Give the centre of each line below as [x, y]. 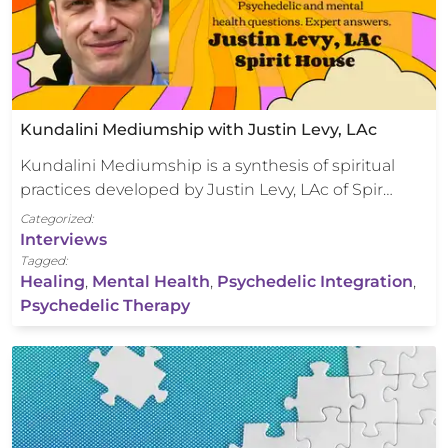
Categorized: [56, 219]
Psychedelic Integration [315, 282]
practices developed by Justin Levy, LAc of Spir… [206, 190]
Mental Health [151, 282]
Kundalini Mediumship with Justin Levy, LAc [198, 130]
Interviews [63, 240]
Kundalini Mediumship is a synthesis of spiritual [207, 166]
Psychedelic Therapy [105, 306]
